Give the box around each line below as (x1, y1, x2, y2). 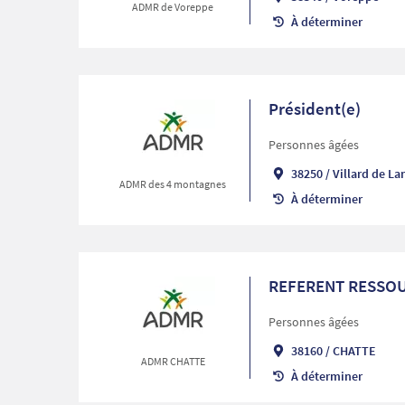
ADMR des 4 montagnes (119, 176, 227, 191)
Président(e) (268, 98, 361, 120)
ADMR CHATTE (140, 353, 205, 368)
